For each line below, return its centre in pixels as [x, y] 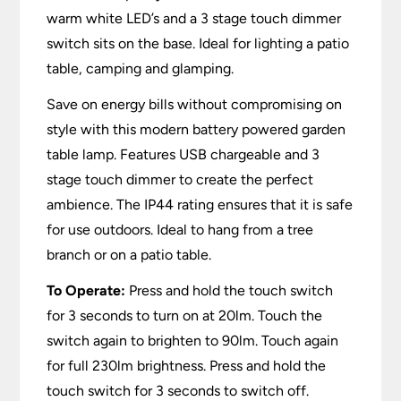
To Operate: [86, 291]
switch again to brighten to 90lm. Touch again [193, 341]
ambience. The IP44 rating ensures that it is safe [200, 205]
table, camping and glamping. [141, 69]
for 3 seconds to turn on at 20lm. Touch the [185, 316]
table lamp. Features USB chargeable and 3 [183, 155]
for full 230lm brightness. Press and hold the [187, 366]
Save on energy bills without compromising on [195, 105]
